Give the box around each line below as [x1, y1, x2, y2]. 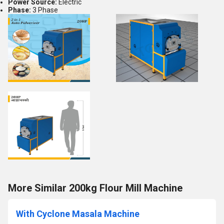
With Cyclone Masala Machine [16, 208, 139, 219]
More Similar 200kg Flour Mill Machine [8, 182, 182, 194]
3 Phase [31, 6, 58, 14]
